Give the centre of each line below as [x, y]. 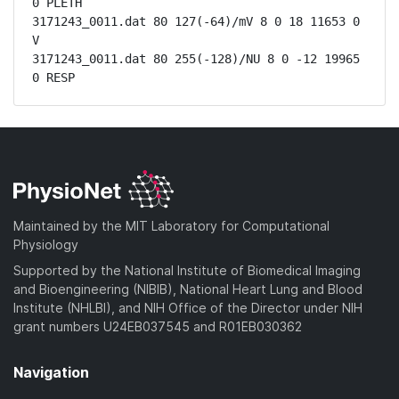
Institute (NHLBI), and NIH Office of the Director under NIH [188, 307]
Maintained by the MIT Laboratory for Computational [171, 225]
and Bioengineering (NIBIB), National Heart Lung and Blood [188, 289]
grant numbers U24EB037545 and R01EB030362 [158, 326]
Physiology [46, 244]
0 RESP [53, 77]
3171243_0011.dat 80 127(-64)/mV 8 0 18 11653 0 [196, 21]
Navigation [51, 372]
